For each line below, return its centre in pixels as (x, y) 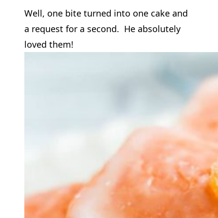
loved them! (49, 44)
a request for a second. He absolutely (102, 28)
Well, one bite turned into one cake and (106, 13)
